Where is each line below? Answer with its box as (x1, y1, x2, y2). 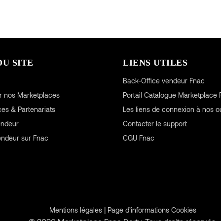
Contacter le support (122, 119, 187, 128)
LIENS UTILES (123, 57, 187, 68)
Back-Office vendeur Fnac (122, 76, 205, 85)
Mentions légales (49, 205, 102, 214)
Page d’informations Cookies (108, 205, 196, 214)
